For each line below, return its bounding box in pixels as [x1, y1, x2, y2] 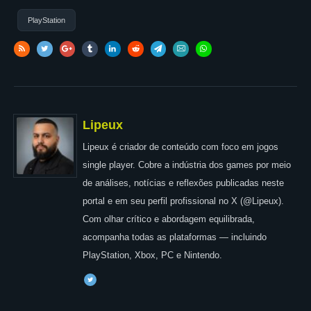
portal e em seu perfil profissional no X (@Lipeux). [83, 195, 284, 206]
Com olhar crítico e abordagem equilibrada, [83, 213, 255, 224]
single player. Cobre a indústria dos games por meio [83, 159, 291, 170]
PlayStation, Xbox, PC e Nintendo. [83, 249, 222, 260]
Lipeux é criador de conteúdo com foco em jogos [83, 141, 278, 152]
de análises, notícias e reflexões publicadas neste [83, 177, 284, 188]
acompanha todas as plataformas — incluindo [83, 231, 267, 242]
